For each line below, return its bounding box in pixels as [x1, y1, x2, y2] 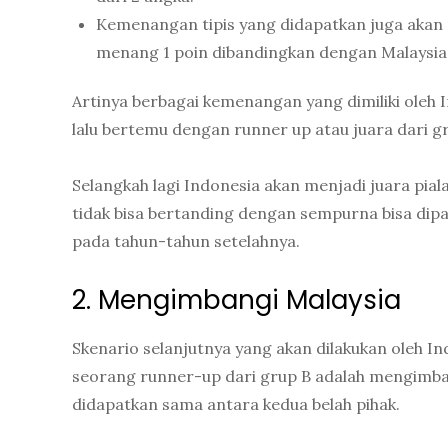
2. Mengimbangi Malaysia [72, 282, 401, 319]
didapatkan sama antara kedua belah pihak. [72, 394, 400, 415]
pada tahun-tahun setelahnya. [72, 231, 300, 252]
